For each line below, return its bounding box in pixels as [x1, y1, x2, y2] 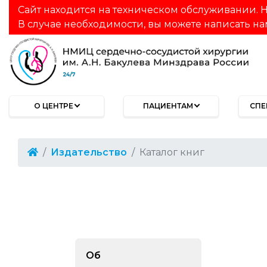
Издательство [51, 146, 127, 158]
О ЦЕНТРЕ [33, 101, 73, 110]
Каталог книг [139, 146, 204, 158]
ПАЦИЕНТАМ [143, 101, 194, 110]
